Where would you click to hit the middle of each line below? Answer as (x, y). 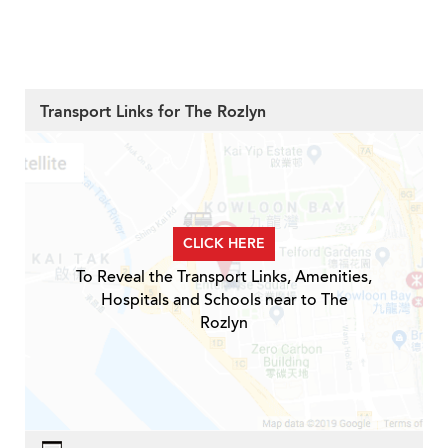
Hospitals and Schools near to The (224, 299)
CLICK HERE (224, 243)
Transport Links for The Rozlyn (153, 111)
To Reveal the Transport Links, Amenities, (224, 276)
